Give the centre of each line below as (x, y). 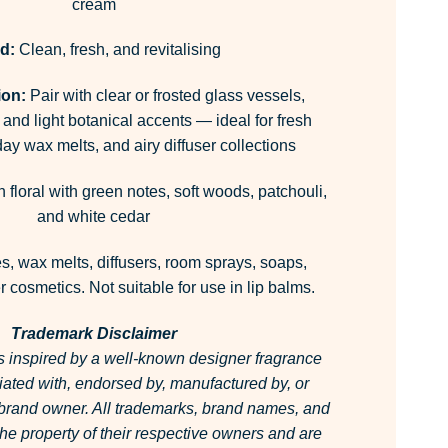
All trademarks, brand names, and (211, 408)
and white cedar (93, 217)
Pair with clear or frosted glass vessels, (165, 96)
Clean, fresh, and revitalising (117, 50)
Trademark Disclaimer (93, 333)
